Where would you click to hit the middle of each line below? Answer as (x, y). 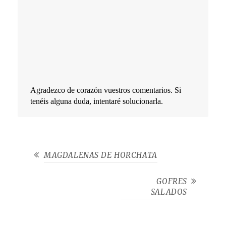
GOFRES (172, 182)
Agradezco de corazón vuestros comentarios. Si (106, 90)
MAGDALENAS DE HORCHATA (101, 155)
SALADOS (169, 192)
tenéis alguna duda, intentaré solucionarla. (97, 101)
